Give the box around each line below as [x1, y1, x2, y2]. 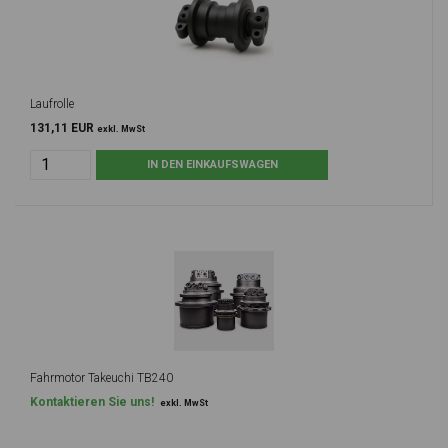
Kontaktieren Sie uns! [30, 394, 154, 409]
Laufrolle [30, 96, 74, 111]
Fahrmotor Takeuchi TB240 [30, 370, 173, 385]
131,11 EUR [30, 120, 97, 135]
